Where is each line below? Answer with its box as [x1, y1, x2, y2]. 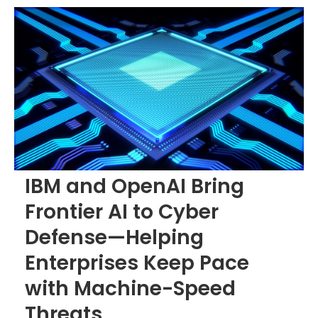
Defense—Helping [25, 223, 204, 251]
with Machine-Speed [25, 274, 236, 302]
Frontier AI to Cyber [25, 197, 219, 226]
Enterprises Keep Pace [25, 248, 249, 277]
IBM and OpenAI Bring [25, 172, 244, 200]
